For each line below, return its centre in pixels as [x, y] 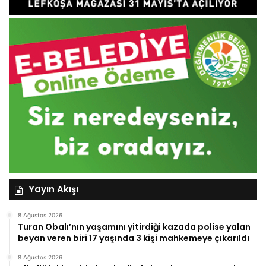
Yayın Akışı [53, 189]
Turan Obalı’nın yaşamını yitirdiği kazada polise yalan [134, 227]
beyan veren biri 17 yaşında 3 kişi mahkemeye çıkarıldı [134, 238]
